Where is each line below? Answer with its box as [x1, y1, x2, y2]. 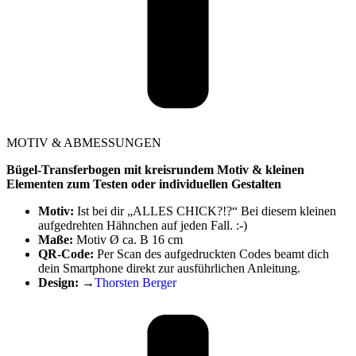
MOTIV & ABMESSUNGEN [6, 136, 161, 150]
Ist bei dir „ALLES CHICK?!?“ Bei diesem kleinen [77, 204, 336, 219]
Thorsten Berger [95, 276, 176, 290]
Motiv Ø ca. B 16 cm [73, 233, 183, 247]
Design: [38, 276, 79, 290]
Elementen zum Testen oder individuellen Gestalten [6, 177, 281, 192]
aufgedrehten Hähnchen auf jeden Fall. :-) [38, 219, 247, 233]
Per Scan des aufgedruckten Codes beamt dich [94, 247, 329, 261]
